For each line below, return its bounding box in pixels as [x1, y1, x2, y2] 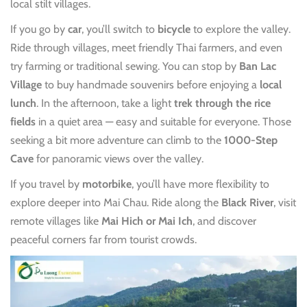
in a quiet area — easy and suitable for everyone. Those [36, 114, 291, 128]
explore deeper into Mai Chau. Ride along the [10, 195, 221, 209]
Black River [221, 195, 273, 209]
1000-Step [224, 133, 278, 147]
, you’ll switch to [82, 22, 158, 36]
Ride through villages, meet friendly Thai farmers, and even [10, 40, 282, 54]
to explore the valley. [191, 22, 291, 36]
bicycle [158, 22, 191, 36]
